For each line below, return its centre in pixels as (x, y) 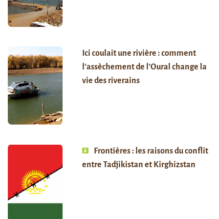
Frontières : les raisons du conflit (151, 151)
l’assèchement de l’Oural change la (144, 67)
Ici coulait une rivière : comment (139, 54)
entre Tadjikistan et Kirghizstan (139, 165)
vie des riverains (111, 81)
